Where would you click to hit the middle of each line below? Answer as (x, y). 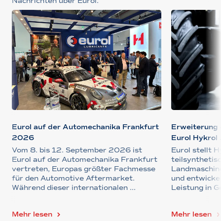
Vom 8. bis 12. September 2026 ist (77, 150)
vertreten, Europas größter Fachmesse (83, 169)
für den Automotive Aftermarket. (73, 179)
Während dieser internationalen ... (74, 188)
